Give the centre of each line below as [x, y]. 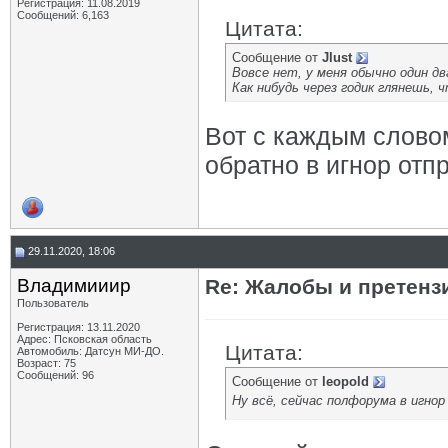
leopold [345, 381]
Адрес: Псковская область [84, 339]
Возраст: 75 [46, 363]
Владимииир [74, 285]
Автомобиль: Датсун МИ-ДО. [90, 351]
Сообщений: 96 [55, 375]
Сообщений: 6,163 [63, 15]
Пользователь [53, 303]
